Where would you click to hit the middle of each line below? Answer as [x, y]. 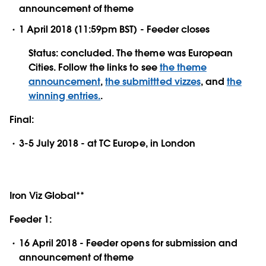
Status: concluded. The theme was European [131, 53]
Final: [22, 119]
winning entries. [65, 96]
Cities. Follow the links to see [94, 67]
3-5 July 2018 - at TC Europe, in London [107, 143]
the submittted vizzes [153, 81]
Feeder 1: [31, 219]
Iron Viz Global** [47, 195]
